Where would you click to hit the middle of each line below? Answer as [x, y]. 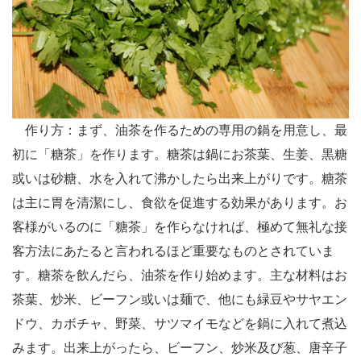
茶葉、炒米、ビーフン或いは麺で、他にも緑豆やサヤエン [180, 300]
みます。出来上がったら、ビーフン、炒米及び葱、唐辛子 [180, 348]
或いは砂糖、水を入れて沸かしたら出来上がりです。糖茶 [180, 179]
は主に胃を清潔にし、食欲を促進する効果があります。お [180, 203]
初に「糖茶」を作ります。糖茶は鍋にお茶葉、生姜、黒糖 [180, 155]
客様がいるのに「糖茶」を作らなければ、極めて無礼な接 [180, 227]
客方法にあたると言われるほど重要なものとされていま [173, 251]
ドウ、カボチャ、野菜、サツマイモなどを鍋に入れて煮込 [180, 324]
